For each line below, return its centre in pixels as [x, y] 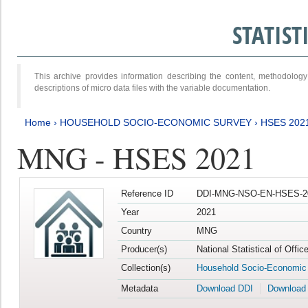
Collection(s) [145, 268]
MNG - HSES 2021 [136, 157]
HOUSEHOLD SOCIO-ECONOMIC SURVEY [156, 122]
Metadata [139, 289]
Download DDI [224, 289]
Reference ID [147, 194]
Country [136, 231]
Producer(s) [144, 250]
